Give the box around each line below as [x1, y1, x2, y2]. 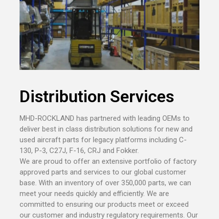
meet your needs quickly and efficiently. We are [20, 189, 169, 198]
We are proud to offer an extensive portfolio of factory [20, 156, 197, 166]
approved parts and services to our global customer [20, 167, 186, 176]
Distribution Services [20, 86, 174, 106]
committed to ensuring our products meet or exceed [20, 199, 189, 209]
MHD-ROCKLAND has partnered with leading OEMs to [20, 113, 190, 123]
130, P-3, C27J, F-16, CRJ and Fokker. [20, 146, 139, 155]
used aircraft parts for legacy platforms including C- [20, 135, 187, 144]
